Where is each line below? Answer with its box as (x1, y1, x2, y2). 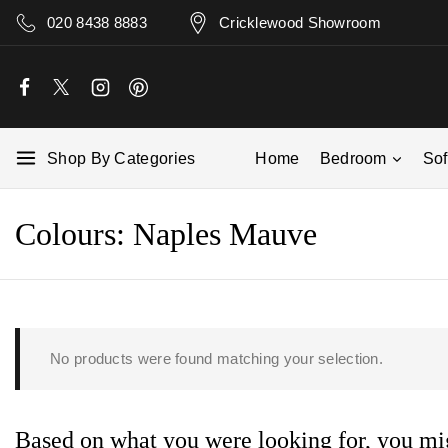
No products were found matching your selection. (50, 349, 384, 367)
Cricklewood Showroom (218, 13, 381, 31)
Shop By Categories (47, 149, 196, 167)
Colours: (15, 216, 133, 252)
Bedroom (319, 149, 387, 167)
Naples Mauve (133, 216, 317, 252)
